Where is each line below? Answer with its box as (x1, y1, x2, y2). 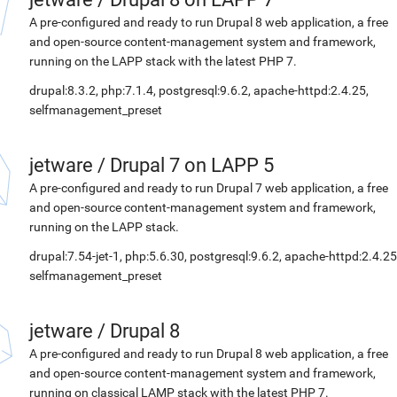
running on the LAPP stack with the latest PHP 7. (29, 54, 297, 68)
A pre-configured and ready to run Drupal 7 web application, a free (29, 181, 388, 195)
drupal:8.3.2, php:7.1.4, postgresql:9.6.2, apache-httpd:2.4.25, (29, 83, 369, 97)
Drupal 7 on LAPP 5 (110, 154, 274, 176)
